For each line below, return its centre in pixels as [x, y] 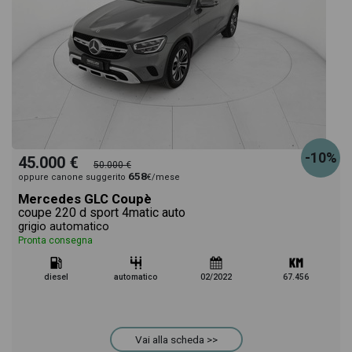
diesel [56, 277]
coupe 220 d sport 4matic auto [102, 213]
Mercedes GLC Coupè [85, 199]
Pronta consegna [55, 240]
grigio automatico [64, 227]
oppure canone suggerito [73, 177]
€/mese [163, 177]
